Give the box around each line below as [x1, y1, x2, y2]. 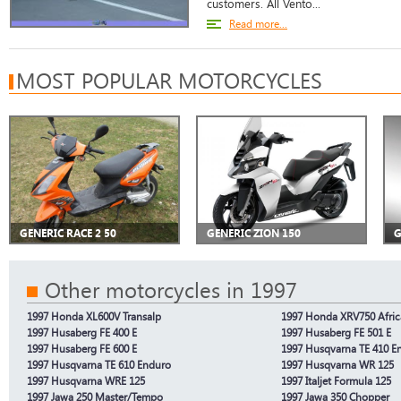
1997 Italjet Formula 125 [281, 373, 391, 388]
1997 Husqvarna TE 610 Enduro [27, 357, 171, 371]
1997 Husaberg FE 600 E [27, 341, 137, 355]
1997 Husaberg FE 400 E [27, 325, 137, 339]
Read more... [229, 16, 287, 30]
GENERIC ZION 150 [207, 226, 301, 240]
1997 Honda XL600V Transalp [27, 309, 161, 323]
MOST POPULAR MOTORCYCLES [16, 66, 322, 94]
